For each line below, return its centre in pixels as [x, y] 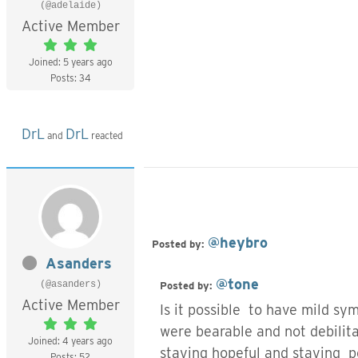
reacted [106, 135]
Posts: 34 [70, 78]
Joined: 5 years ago [70, 62]
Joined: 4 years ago [70, 341]
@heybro [238, 243]
